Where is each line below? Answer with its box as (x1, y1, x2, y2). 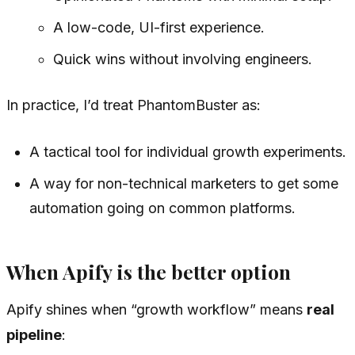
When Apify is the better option (6, 258, 291, 284)
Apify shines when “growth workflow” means (6, 301, 307, 319)
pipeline (6, 326, 62, 344)
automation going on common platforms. (29, 200, 296, 217)
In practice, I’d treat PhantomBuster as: (6, 97, 261, 114)
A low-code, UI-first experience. (52, 19, 265, 36)
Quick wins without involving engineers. (52, 51, 312, 68)
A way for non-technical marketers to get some (29, 175, 339, 193)
